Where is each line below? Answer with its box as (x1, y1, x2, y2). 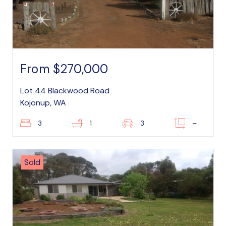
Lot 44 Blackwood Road (20, 85, 109, 96)
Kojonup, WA (20, 97, 66, 108)
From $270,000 (20, 61, 108, 77)
